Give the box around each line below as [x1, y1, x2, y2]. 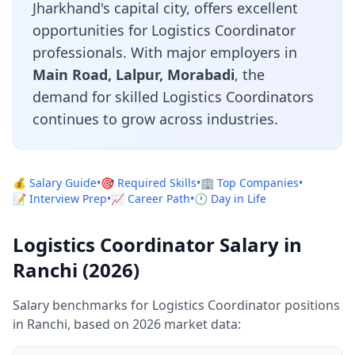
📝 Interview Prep [13, 191, 107, 206]
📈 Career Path [111, 191, 190, 206]
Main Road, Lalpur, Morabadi [32, 65, 235, 84]
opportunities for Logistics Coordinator [32, 21, 296, 40]
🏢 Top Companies [200, 175, 299, 190]
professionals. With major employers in [32, 43, 297, 62]
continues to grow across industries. [32, 109, 278, 128]
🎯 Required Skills [101, 175, 197, 190]
